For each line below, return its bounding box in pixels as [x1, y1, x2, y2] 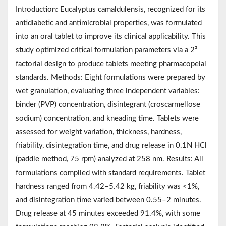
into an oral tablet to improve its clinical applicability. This [16, 32, 206, 40]
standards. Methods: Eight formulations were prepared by [16, 73, 205, 81]
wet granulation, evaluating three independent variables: [16, 87, 200, 95]
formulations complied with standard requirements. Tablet [16, 168, 205, 177]
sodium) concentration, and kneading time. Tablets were [16, 114, 199, 122]
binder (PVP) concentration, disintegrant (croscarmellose [16, 100, 200, 108]
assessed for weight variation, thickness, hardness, [16, 128, 182, 136]
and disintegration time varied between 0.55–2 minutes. [16, 196, 201, 204]
